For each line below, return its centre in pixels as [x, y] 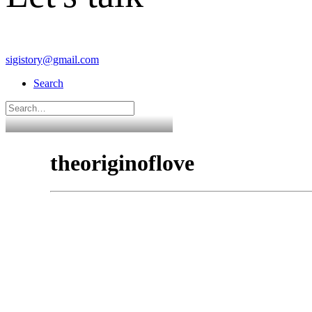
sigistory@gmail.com [52, 60]
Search [48, 84]
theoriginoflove [122, 163]
